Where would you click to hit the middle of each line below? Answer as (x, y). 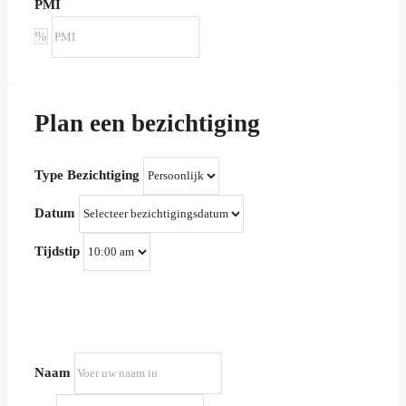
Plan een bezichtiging (147, 123)
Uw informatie (79, 318)
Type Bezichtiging (87, 174)
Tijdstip (57, 251)
